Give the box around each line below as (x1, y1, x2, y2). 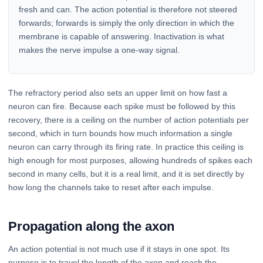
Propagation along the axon (8, 218, 174, 234)
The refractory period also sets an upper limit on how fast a (8, 87, 227, 97)
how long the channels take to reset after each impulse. (8, 182, 214, 192)
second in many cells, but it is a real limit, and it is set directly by (8, 168, 244, 178)
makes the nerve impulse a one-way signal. (18, 45, 180, 55)
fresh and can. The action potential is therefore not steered (18, 4, 237, 14)
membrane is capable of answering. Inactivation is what (18, 31, 224, 41)
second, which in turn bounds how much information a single (8, 128, 232, 138)
